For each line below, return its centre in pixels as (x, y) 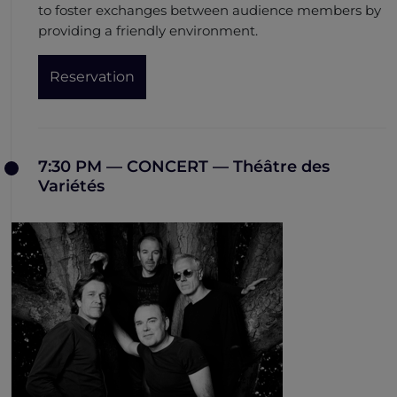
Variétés (71, 187)
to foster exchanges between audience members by (210, 11)
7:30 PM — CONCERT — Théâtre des (184, 167)
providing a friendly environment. (148, 31)
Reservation (92, 77)
